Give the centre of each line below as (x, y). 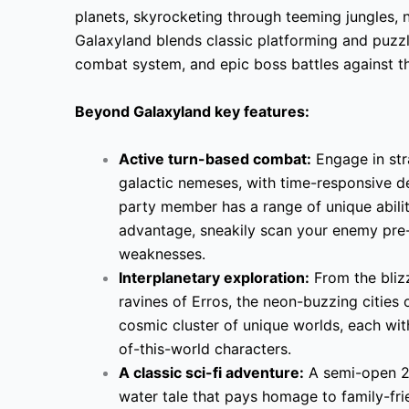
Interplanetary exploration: (214, 277)
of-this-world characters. (205, 348)
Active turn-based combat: (215, 158)
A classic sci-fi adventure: (211, 372)
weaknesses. (162, 253)
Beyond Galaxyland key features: (194, 111)
